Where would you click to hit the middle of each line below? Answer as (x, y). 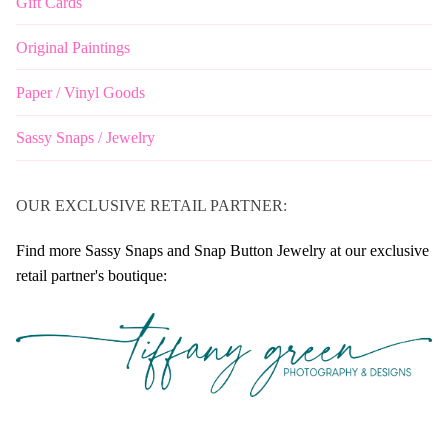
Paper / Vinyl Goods (80, 92)
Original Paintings (73, 47)
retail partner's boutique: (91, 275)
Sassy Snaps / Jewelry (85, 138)
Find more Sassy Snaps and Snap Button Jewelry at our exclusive (222, 250)
